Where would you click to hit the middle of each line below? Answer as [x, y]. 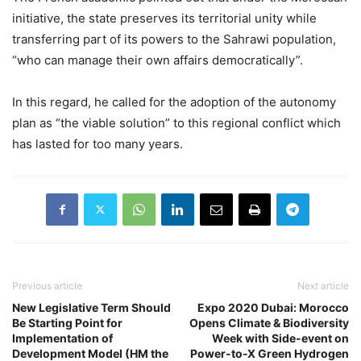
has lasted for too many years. [98, 143]
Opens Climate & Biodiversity [269, 322]
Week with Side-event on [280, 338]
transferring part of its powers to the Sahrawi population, [174, 39]
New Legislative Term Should [91, 307]
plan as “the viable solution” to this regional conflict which [176, 122]
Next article [323, 285]
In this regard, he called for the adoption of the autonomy [174, 102]
